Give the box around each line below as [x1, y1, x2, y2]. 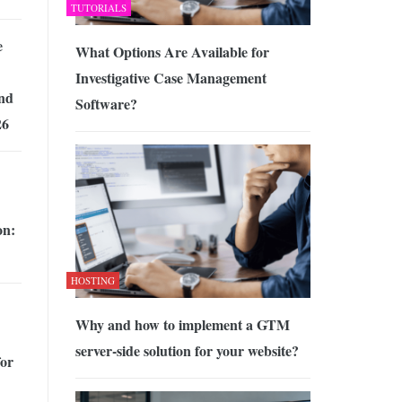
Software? [74, 93, 137, 115]
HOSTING [70, 273, 115, 287]
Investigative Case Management [74, 67, 267, 89]
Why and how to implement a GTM [74, 313, 290, 335]
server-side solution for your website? [74, 339, 299, 361]
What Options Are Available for [74, 41, 269, 63]
